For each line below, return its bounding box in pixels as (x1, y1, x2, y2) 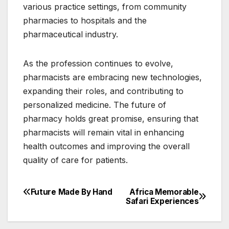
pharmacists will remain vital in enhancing (23, 127, 184, 138)
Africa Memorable (129, 187, 199, 197)
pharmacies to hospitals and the (23, 15, 147, 26)
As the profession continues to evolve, (23, 58, 173, 68)
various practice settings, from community (23, 1, 187, 12)
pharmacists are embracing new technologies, (23, 72, 202, 82)
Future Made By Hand (30, 187, 112, 197)
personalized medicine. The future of (23, 99, 166, 110)
